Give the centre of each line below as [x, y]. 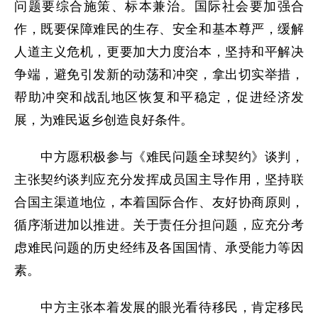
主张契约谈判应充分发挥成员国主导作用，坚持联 [159, 180]
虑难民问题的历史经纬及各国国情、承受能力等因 [159, 248]
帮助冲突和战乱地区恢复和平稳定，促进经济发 [159, 97]
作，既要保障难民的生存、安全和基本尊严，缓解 [159, 29]
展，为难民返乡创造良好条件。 [104, 120]
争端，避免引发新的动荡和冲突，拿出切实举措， [159, 75]
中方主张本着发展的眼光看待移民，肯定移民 [159, 307]
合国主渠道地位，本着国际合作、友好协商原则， [159, 202]
